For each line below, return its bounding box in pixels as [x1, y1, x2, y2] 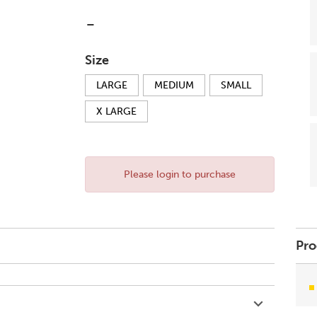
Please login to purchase [123, 168, 236, 180]
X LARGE [96, 105, 137, 117]
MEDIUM [154, 79, 194, 91]
